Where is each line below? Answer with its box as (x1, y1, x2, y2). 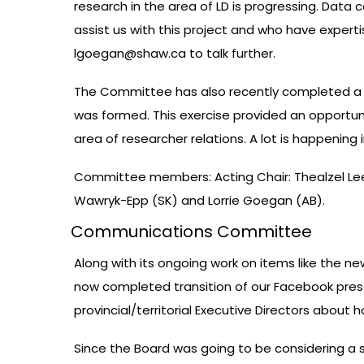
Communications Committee (71, 220, 312, 244)
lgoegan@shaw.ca (74, 45, 186, 63)
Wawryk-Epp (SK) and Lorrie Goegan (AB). (74, 192, 325, 210)
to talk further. (186, 45, 275, 63)
